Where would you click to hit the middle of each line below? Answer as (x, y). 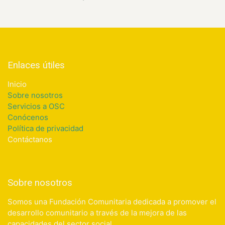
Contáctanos (30, 140)
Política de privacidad (45, 129)
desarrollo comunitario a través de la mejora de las (97, 213)
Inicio (17, 84)
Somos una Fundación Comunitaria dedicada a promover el (112, 202)
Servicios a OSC (36, 106)
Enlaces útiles (36, 66)
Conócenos (28, 118)
